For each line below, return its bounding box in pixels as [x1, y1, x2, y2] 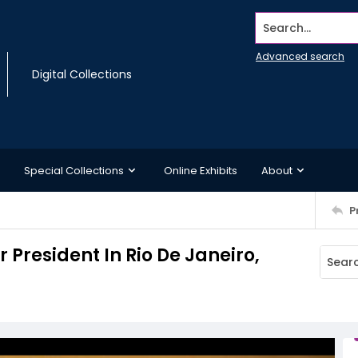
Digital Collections [32, 66, 132, 82]
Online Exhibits [164, 162, 237, 178]
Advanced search [256, 50, 344, 63]
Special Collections [24, 162, 124, 178]
